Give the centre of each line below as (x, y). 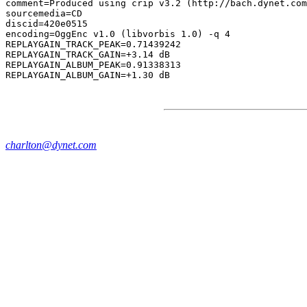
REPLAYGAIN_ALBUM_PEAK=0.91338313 (93, 65)
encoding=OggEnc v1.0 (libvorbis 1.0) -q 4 (118, 34)
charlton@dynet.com (51, 145)
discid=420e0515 (47, 24)
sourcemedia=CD (44, 13)
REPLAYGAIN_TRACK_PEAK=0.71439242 (93, 44)
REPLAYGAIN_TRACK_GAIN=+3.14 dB (88, 54)
